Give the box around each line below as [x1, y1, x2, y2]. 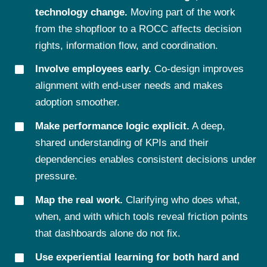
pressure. [35, 170, 77, 182]
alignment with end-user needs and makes [35, 80, 223, 92]
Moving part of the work [127, 6, 235, 18]
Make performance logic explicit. [35, 120, 190, 132]
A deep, [189, 120, 225, 132]
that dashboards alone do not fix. [35, 228, 181, 240]
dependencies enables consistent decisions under [35, 154, 256, 166]
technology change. [35, 6, 128, 18]
